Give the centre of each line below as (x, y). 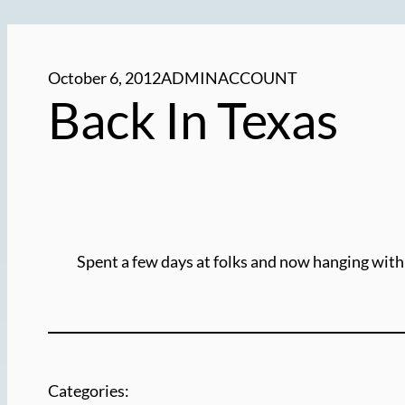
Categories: (89, 391)
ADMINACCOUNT (230, 78)
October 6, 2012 (105, 78)
